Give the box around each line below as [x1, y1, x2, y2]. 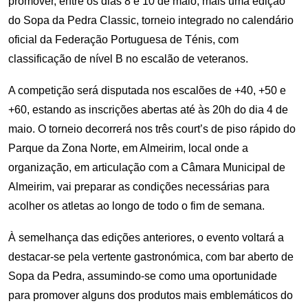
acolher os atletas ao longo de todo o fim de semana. [8, 200, 265, 212]
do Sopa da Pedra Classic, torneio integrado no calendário [8, 14, 294, 27]
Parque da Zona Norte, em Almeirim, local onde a [8, 142, 248, 155]
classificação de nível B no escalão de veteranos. [8, 53, 248, 65]
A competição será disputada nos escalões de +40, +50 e [8, 85, 286, 97]
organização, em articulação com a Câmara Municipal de [8, 162, 285, 174]
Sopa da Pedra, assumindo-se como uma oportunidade [8, 270, 277, 283]
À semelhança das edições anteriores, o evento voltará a [8, 232, 284, 244]
